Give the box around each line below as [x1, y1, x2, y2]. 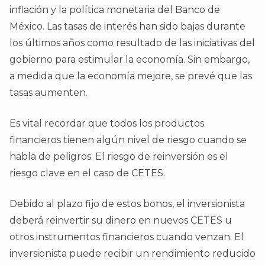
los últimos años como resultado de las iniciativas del [9, 37, 255, 49]
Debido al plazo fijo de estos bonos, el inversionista [9, 198, 245, 210]
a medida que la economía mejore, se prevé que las [9, 70, 252, 82]
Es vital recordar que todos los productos [9, 118, 204, 130]
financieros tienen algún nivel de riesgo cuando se [9, 134, 247, 146]
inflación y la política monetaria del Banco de [9, 4, 220, 16]
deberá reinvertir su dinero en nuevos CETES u [9, 215, 232, 227]
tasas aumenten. [9, 87, 90, 99]
